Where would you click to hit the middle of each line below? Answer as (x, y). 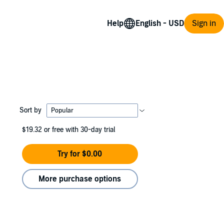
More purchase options (80, 179)
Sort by (30, 110)
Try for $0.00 (80, 154)
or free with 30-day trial (79, 130)
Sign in (204, 23)
